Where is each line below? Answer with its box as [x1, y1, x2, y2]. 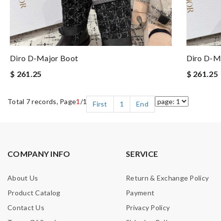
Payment [126, 188, 155, 197]
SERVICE [126, 149, 158, 158]
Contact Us [7, 203, 44, 212]
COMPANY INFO [7, 149, 71, 158]
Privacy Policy [126, 203, 170, 212]
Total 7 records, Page [7, 97, 76, 106]
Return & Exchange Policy [126, 174, 209, 182]
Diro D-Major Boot [10, 53, 78, 63]
